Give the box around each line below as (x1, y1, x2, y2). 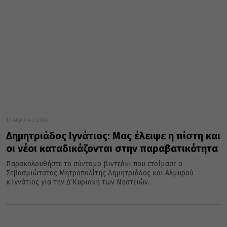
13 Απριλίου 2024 (6, 117, 49, 124)
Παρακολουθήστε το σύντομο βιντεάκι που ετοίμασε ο (6, 160, 182, 169)
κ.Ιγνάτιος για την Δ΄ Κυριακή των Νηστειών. (6, 178, 149, 187)
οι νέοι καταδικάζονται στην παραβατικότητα (6, 142, 218, 155)
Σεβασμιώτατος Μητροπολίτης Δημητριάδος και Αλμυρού (6, 169, 194, 178)
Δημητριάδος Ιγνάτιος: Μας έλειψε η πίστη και (6, 130, 220, 142)
